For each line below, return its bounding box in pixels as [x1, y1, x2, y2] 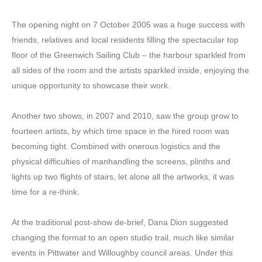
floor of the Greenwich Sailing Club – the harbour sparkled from [12, 50, 246, 60]
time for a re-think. [12, 187, 80, 196]
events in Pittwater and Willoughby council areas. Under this [12, 247, 233, 257]
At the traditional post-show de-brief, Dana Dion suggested [12, 217, 228, 227]
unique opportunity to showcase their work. [12, 80, 170, 90]
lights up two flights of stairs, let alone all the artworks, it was [12, 171, 234, 181]
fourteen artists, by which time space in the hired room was [12, 126, 229, 136]
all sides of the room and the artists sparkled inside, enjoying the [12, 65, 249, 75]
